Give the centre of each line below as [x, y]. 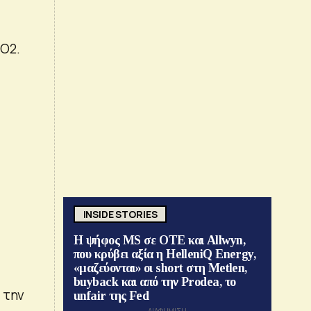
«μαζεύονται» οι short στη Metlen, [160, 268]
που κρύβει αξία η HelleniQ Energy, [165, 254]
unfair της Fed [111, 296]
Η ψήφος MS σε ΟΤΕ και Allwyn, [160, 241]
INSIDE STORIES [120, 214]
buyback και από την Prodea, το [155, 282]
